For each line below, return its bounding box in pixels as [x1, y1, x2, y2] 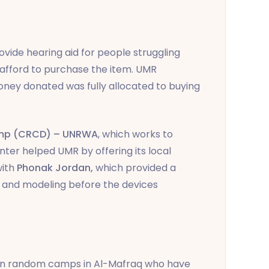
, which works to [98, 127, 173, 141]
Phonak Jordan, [17, 160, 95, 175]
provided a [125, 160, 176, 175]
